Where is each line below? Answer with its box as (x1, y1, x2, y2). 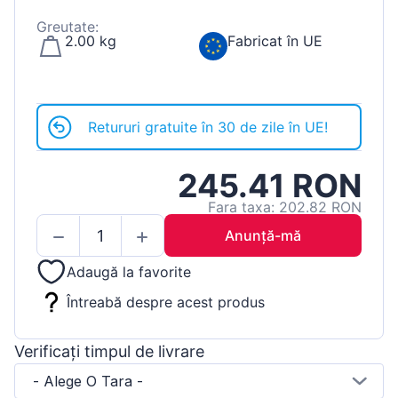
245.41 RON (178, 166, 362, 206)
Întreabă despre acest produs (67, 292, 265, 311)
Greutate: (36, 18, 99, 36)
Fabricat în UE (227, 32, 322, 51)
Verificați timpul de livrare (14, 341, 204, 361)
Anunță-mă (225, 227, 301, 245)
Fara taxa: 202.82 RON (208, 198, 362, 217)
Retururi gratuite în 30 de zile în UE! (88, 118, 328, 137)
